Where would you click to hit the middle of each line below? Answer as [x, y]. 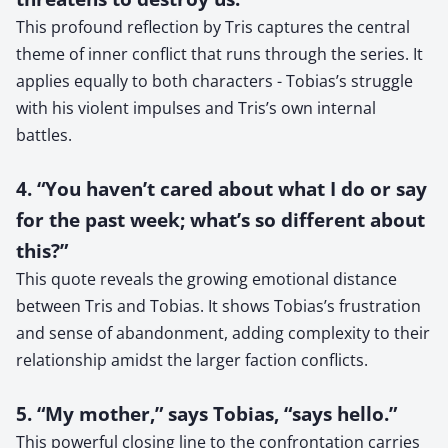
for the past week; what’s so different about [220, 219]
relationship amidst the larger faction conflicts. [192, 359]
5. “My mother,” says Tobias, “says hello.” [206, 413]
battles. [44, 134]
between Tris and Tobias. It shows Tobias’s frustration [218, 305]
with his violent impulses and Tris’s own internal [196, 107]
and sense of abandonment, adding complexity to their [223, 332]
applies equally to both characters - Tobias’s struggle [214, 80]
